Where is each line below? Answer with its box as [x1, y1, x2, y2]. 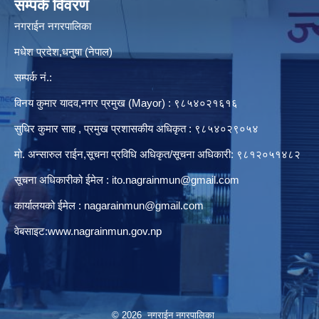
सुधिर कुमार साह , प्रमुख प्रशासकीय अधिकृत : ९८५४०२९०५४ [14, 122, 258, 135]
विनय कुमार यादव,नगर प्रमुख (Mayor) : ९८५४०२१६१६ [14, 97, 238, 110]
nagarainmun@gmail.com [84, 199, 204, 212]
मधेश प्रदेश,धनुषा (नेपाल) [14, 46, 113, 58]
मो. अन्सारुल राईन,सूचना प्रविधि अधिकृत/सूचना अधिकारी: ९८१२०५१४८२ [14, 148, 300, 161]
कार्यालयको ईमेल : [14, 199, 84, 212]
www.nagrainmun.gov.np [48, 225, 162, 238]
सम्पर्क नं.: [14, 71, 52, 84]
